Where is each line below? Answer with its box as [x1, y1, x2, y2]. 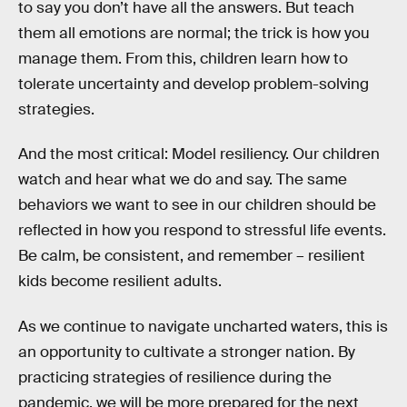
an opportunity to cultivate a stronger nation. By [18, 342, 355, 362]
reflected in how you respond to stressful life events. [18, 221, 386, 241]
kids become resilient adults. [18, 272, 222, 292]
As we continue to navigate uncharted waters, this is [18, 316, 388, 336]
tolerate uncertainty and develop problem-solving [18, 74, 369, 94]
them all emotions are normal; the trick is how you [18, 23, 370, 43]
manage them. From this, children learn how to [18, 48, 348, 68]
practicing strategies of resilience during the [18, 367, 332, 387]
